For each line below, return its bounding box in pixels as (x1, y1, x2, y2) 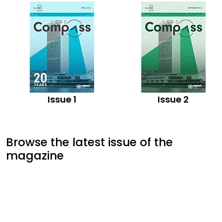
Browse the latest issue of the (6, 134, 173, 150)
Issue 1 (47, 93, 76, 106)
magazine (6, 148, 64, 164)
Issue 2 (158, 93, 189, 106)
